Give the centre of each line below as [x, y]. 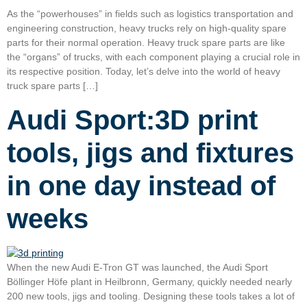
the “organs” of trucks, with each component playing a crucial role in [153, 57]
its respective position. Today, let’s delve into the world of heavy [144, 72]
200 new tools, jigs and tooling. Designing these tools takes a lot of [151, 296]
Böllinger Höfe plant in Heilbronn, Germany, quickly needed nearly [149, 281]
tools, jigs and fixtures [150, 152]
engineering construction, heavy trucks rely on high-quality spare [147, 28]
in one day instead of [141, 185]
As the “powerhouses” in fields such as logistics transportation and [150, 14]
